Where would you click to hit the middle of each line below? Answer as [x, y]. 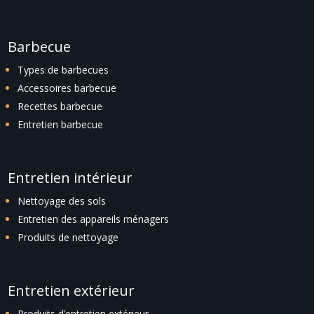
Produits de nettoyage [68, 237]
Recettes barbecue [60, 106]
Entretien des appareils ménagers [94, 219]
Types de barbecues [63, 69]
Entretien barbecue [61, 124]
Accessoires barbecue [67, 88]
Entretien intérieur [70, 177]
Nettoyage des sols [62, 200]
